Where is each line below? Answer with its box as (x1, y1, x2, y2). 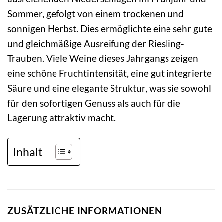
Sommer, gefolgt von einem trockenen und (7, 7, 184, 19)
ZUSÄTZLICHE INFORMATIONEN (7, 204, 162, 216)
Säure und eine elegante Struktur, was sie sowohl (7, 82, 211, 94)
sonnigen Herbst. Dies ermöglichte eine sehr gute (7, 22, 212, 34)
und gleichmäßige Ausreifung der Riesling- (7, 37, 184, 49)
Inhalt (13, 144, 43, 159)
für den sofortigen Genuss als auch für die (7, 97, 180, 109)
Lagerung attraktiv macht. (7, 111, 116, 123)
